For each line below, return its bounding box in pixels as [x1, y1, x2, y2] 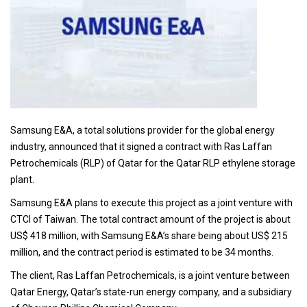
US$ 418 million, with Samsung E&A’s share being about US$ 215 [10, 230, 288, 241]
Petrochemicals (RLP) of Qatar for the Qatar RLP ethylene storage [10, 157, 295, 169]
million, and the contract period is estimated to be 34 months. [10, 246, 273, 258]
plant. [10, 173, 36, 185]
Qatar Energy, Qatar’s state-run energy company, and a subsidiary [10, 286, 292, 297]
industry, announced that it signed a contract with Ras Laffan [10, 140, 272, 152]
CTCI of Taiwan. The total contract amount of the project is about [10, 213, 291, 225]
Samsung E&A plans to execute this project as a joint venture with [10, 197, 293, 208]
